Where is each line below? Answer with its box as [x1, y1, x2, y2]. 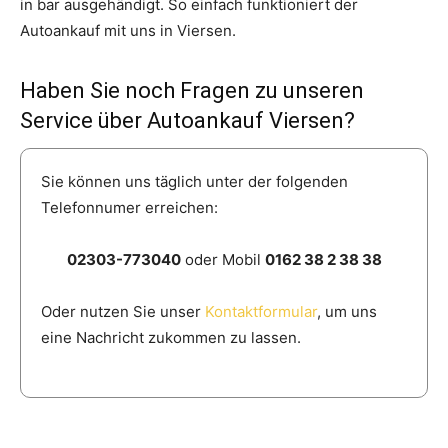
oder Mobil [180, 249, 265, 269]
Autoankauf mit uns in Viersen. [20, 20, 236, 40]
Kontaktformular [205, 301, 317, 321]
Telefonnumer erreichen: [41, 197, 218, 217]
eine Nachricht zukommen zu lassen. [41, 327, 301, 347]
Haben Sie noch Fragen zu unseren [20, 77, 364, 103]
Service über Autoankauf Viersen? [20, 107, 355, 133]
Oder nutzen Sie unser [41, 301, 205, 321]
